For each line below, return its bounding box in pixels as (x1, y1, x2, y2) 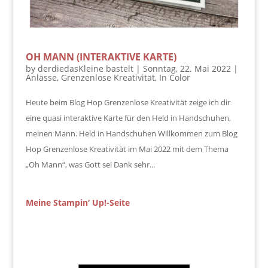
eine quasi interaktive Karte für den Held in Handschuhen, (25, 112, 231, 123)
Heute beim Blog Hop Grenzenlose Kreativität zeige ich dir (25, 96, 230, 108)
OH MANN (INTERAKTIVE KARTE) (25, 50, 176, 63)
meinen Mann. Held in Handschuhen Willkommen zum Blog (25, 127, 237, 139)
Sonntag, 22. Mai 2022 (142, 62, 231, 74)
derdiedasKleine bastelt (37, 62, 133, 74)
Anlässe (25, 71, 57, 83)
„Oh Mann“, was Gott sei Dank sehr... (25, 159, 155, 170)
